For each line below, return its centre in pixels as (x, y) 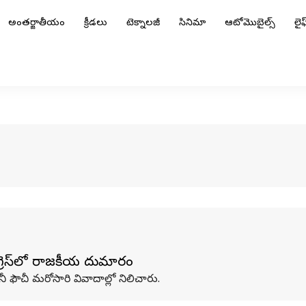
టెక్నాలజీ (143, 24)
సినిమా (192, 24)
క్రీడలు (96, 24)
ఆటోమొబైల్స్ (250, 24)
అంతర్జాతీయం (37, 24)
